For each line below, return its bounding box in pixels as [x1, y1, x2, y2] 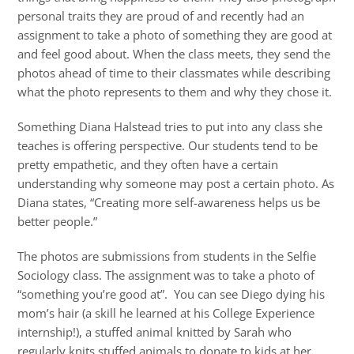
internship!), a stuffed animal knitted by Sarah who [17, 324, 292, 341]
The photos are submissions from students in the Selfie [17, 248, 317, 265]
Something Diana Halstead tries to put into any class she [17, 119, 323, 135]
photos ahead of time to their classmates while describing [17, 65, 331, 81]
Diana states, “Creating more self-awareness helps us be [17, 194, 321, 211]
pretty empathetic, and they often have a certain [17, 156, 279, 173]
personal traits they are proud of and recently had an [17, 8, 305, 24]
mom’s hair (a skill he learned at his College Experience [17, 305, 315, 322]
